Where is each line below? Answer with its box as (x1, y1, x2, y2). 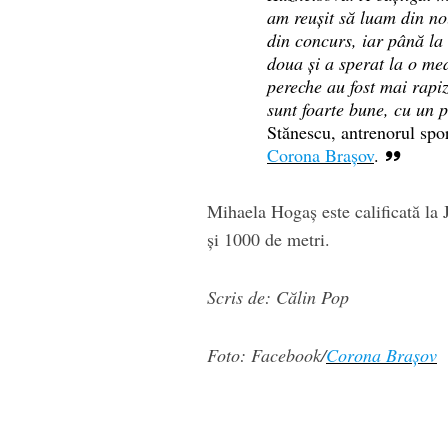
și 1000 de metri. (207, 227, 330, 251)
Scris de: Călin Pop (207, 285, 349, 309)
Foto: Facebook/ (207, 343, 326, 367)
